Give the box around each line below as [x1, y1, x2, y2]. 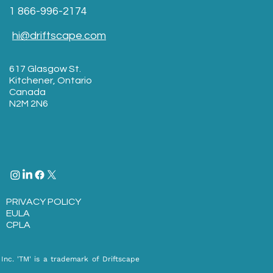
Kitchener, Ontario [9, 76, 92, 86]
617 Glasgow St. [9, 64, 81, 74]
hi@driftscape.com [12, 30, 106, 42]
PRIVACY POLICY [6, 197, 81, 207]
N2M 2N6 [9, 99, 48, 109]
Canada [9, 87, 46, 97]
